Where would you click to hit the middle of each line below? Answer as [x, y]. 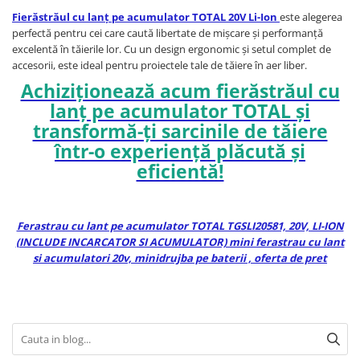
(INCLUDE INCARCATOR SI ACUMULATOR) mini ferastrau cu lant [180, 242]
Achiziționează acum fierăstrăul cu [180, 91]
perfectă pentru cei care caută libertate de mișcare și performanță [168, 33]
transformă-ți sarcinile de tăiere [180, 131]
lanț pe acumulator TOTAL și [180, 111]
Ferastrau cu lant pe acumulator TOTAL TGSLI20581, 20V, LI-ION [180, 226]
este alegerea [311, 17]
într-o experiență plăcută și [180, 151]
